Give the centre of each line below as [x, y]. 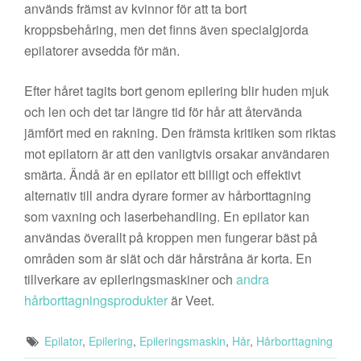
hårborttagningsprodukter [96, 301]
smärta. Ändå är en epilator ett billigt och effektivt [162, 175]
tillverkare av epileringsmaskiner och [130, 280]
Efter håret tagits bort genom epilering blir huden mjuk [176, 91]
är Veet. [191, 301]
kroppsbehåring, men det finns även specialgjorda [166, 30]
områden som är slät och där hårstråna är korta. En [168, 259]
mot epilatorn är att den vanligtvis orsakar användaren [177, 154]
